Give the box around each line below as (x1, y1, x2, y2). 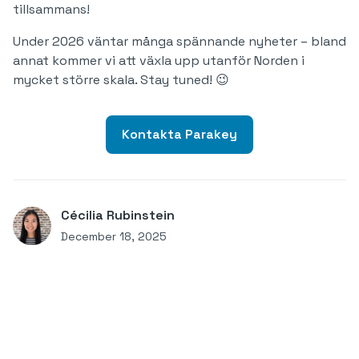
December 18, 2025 (61, 229, 167, 244)
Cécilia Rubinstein (61, 207, 175, 224)
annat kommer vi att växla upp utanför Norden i (13, 52, 305, 69)
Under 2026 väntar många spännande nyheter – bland (13, 33, 346, 50)
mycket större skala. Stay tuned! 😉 (13, 71, 229, 88)
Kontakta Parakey (122, 126, 237, 143)
